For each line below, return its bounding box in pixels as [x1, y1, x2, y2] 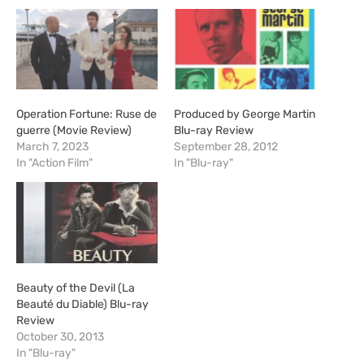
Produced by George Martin [174, 107, 315, 122]
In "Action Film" [16, 156, 93, 171]
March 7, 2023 [16, 140, 89, 154]
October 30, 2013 [16, 329, 104, 344]
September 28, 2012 [174, 140, 278, 154]
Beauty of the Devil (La [16, 280, 135, 295]
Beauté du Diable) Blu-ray [16, 297, 149, 311]
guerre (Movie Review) [16, 123, 132, 138]
